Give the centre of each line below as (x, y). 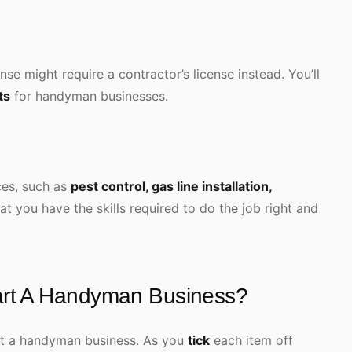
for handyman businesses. (89, 96)
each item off (251, 340)
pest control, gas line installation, (171, 186)
